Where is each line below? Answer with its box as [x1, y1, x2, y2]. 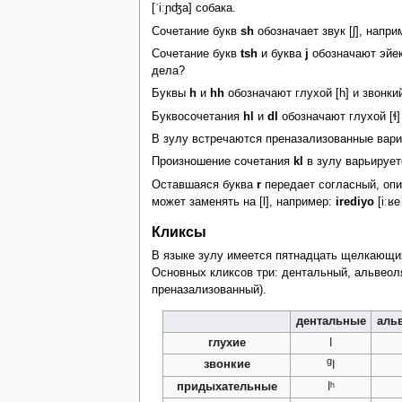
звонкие [203, 357, 250, 371]
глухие [207, 336, 246, 349]
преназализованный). [151, 284, 267, 297]
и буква [257, 48, 305, 61]
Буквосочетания [151, 109, 243, 123]
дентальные [295, 314, 366, 328]
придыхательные [176, 380, 277, 393]
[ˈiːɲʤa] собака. [151, 2, 236, 15]
